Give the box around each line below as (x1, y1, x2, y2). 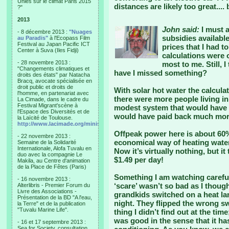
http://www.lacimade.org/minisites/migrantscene (17, 121, 148, 127)
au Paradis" (17, 35, 48, 41)
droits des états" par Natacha (17, 72, 90, 78)
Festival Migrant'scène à (17, 102, 78, 108)
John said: (162, 25, 199, 34)
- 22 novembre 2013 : (17, 133, 71, 139)
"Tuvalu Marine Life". (17, 207, 68, 213)
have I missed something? (114, 68, 207, 77)
